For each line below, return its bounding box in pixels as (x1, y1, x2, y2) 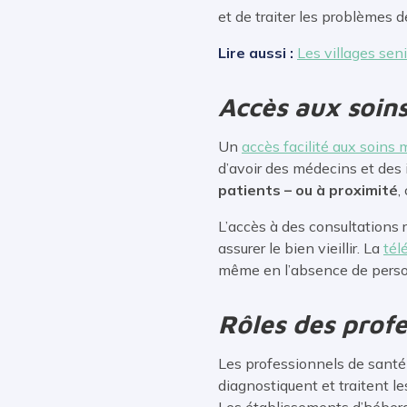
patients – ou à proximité (218, 180, 398, 199)
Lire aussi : (218, 43, 297, 62)
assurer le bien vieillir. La (218, 238, 383, 257)
